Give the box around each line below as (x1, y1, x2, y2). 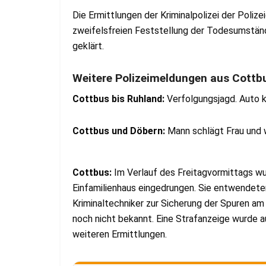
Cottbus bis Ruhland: (72, 93, 164, 105)
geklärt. (72, 40, 104, 52)
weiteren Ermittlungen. (72, 229, 167, 240)
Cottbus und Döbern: (72, 125, 165, 137)
